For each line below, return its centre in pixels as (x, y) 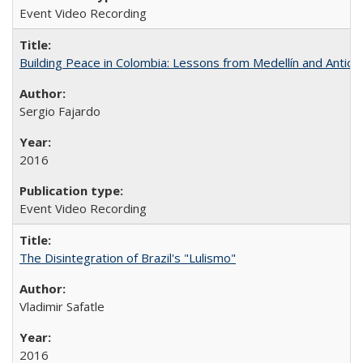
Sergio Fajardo (60, 111)
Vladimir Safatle (62, 306)
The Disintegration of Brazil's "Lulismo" (128, 257)
